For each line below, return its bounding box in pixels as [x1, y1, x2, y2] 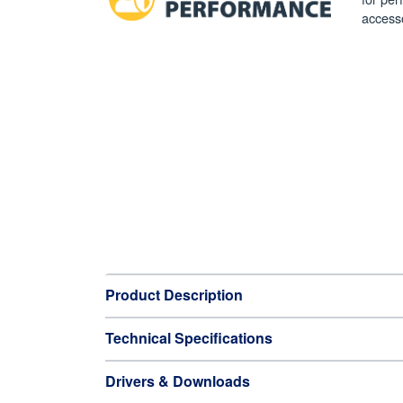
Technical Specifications [105, 327, 273, 348]
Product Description [105, 284, 243, 305]
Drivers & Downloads [105, 371, 250, 391]
